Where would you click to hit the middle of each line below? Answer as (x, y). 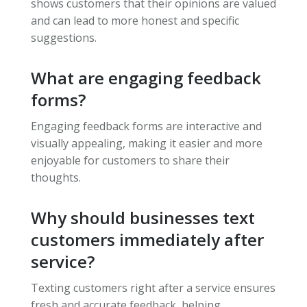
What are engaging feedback (146, 78)
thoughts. (56, 178)
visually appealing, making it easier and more (146, 144)
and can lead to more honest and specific (135, 21)
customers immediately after (147, 240)
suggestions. (63, 38)
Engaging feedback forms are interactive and (146, 126)
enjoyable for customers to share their (130, 161)
